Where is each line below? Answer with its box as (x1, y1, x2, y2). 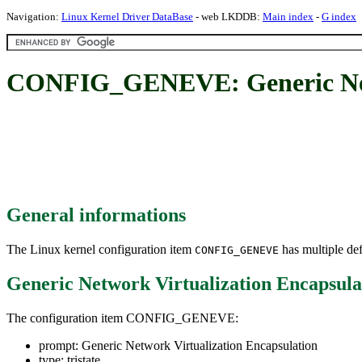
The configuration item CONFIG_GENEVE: (6, 310, 238, 325)
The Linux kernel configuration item (6, 242, 195, 256)
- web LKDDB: (193, 11, 263, 23)
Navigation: (6, 11, 61, 23)
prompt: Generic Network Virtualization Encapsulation (39, 338, 318, 352)
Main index (263, 11, 314, 23)
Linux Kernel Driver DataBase (61, 11, 193, 23)
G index (322, 11, 356, 23)
